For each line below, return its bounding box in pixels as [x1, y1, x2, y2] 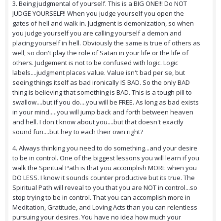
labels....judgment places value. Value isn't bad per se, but [12, 68, 185, 77]
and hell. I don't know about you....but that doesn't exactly [12, 117, 184, 127]
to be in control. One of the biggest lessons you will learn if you [12, 153, 199, 163]
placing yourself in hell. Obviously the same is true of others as [12, 38, 200, 48]
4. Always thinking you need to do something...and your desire [12, 144, 197, 153]
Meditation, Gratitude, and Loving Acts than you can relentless [12, 203, 197, 212]
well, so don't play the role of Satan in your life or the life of [12, 48, 188, 58]
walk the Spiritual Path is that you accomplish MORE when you [12, 163, 197, 173]
